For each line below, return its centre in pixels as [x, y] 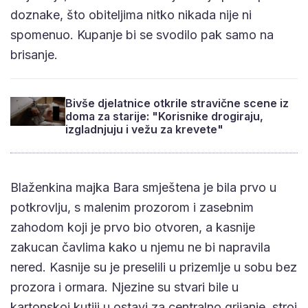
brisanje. [34, 54]
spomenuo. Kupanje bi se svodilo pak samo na [142, 34]
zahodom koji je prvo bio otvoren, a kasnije [133, 227]
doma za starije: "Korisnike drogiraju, [164, 116]
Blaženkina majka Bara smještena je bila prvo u [143, 187]
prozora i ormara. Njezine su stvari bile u [124, 287]
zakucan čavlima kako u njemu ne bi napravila [140, 247]
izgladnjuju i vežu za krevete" [144, 129]
